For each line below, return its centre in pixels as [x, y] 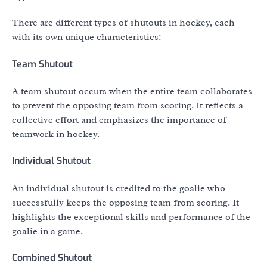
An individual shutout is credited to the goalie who [119, 188]
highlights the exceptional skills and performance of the [131, 217]
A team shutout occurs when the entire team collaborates [132, 91]
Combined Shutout [52, 257]
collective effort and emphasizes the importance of [119, 119]
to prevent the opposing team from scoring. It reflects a [128, 105]
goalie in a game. [47, 231]
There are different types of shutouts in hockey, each [123, 23]
